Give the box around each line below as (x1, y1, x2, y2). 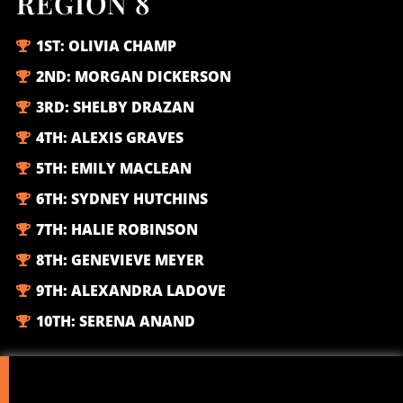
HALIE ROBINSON (71, 219, 199, 240)
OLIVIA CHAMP (68, 36, 177, 57)
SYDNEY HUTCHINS (71, 189, 209, 210)
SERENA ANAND (79, 311, 196, 332)
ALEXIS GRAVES (71, 128, 184, 148)
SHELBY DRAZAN (73, 97, 195, 118)
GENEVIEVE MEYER (71, 250, 205, 271)
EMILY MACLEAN (71, 158, 193, 179)
